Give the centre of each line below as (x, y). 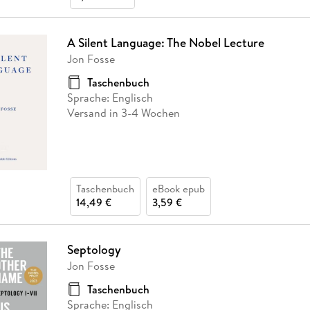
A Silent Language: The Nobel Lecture (165, 42)
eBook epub (178, 189)
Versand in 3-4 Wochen (123, 112)
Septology (94, 250)
